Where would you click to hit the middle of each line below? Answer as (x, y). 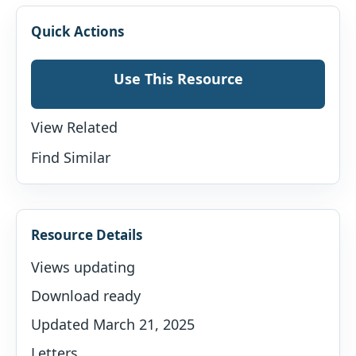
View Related (74, 127)
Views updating (83, 267)
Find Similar (71, 157)
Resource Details (87, 235)
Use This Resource (178, 78)
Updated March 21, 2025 (113, 325)
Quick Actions (77, 31)
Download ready (86, 296)
